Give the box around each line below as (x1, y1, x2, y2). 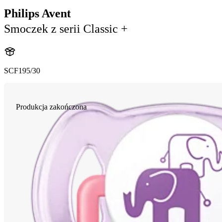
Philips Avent (4, 7, 71, 20)
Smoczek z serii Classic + (4, 22, 128, 36)
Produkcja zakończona (16, 103, 87, 111)
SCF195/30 (4, 66, 40, 75)
